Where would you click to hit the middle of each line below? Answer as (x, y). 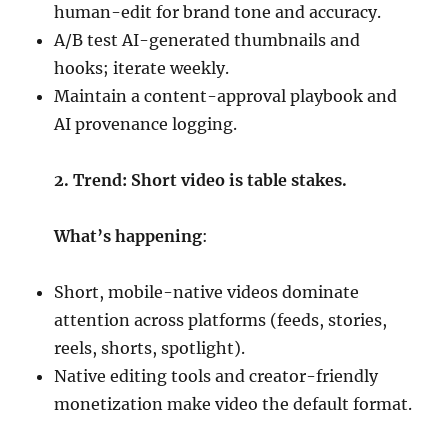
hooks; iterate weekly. (142, 68)
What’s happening (128, 236)
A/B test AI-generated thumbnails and (207, 40)
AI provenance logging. (146, 124)
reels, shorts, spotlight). (150, 348)
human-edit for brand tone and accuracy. (218, 12)
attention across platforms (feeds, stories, (221, 320)
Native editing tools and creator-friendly (216, 376)
